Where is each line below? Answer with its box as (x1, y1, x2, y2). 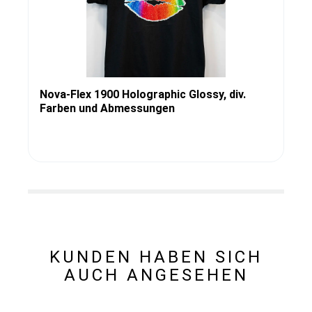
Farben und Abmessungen (40, 101, 175, 115)
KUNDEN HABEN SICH (49, 247, 263, 267)
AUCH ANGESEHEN (63, 265, 249, 285)
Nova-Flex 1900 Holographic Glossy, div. (40, 87, 246, 101)
